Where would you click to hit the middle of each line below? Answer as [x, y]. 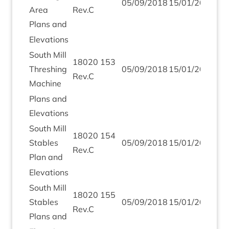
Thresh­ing [48, 69]
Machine [45, 83]
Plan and [46, 157]
